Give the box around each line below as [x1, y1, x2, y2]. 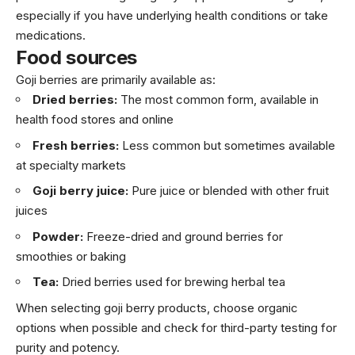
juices [16, 203, 48, 219]
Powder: [32, 228, 83, 244]
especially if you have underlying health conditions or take [16, 8, 328, 24]
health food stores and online [16, 112, 174, 128]
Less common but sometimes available [119, 137, 335, 153]
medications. [16, 28, 86, 44]
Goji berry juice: [32, 183, 128, 199]
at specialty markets [16, 157, 126, 173]
